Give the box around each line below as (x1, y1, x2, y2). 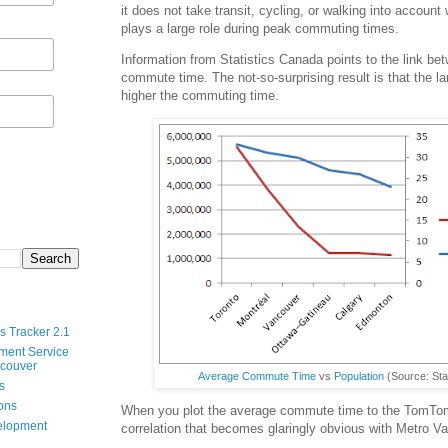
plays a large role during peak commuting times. (121, 20, 399, 36)
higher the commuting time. (121, 87, 279, 103)
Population (333, 370, 384, 383)
